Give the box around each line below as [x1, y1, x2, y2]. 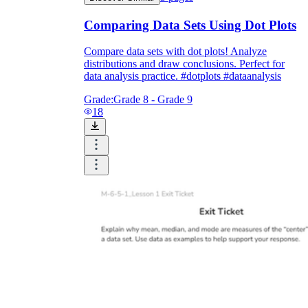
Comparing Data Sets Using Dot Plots [84, 17, 296, 32]
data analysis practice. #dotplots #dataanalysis [84, 70, 281, 82]
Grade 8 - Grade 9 [113, 93, 192, 106]
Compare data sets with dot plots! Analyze [84, 45, 267, 58]
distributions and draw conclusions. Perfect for [84, 58, 285, 70]
